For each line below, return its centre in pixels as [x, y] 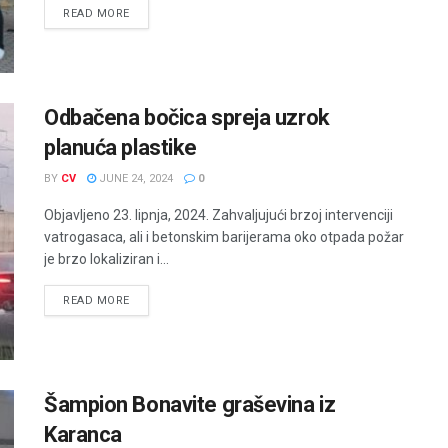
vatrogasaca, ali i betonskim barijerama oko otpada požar [224, 236]
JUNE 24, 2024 [134, 178]
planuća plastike [120, 147]
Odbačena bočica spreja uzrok [187, 117]
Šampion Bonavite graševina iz [190, 405]
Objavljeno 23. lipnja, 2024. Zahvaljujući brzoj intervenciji [218, 214]
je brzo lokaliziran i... [106, 258]
